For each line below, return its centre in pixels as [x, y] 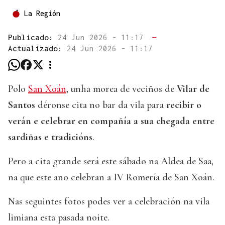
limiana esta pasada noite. [59, 217]
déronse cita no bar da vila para [101, 105]
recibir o [184, 105]
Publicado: [33, 37]
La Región [42, 13]
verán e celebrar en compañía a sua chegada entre [111, 121]
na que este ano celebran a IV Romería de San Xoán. [111, 177]
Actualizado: [37, 48]
